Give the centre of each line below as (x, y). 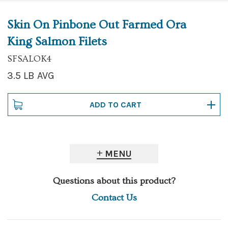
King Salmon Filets (57, 41)
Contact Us (114, 198)
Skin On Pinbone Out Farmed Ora (97, 25)
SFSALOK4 (30, 59)
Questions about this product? (114, 181)
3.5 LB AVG (31, 76)
